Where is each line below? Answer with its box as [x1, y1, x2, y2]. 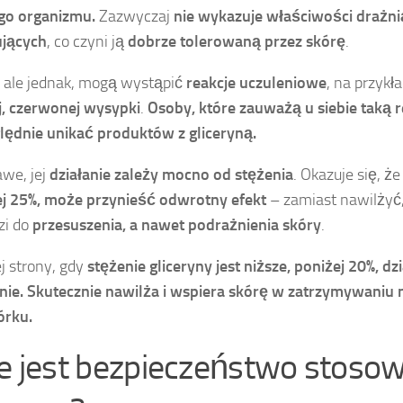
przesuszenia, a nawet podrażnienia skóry [32, 215, 321, 236]
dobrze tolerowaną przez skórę [128, 31, 345, 52]
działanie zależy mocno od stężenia [49, 165, 293, 185]
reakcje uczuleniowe [186, 73, 327, 94]
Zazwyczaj [95, 6, 174, 27]
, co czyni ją [47, 31, 128, 52]
